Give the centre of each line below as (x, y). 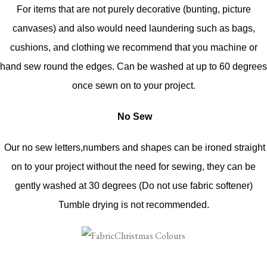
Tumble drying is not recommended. (133, 204)
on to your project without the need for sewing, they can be (133, 166)
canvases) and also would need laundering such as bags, (133, 28)
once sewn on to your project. (133, 85)
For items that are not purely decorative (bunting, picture (133, 9)
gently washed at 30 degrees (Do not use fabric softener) (133, 185)
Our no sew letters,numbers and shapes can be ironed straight (133, 147)
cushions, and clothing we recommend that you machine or (133, 47)
